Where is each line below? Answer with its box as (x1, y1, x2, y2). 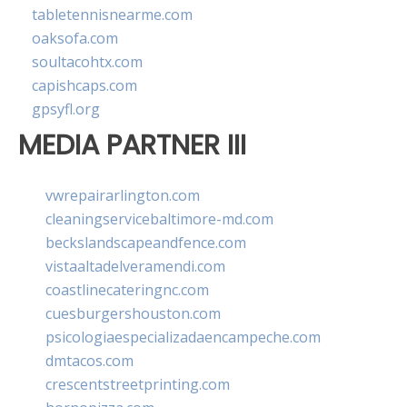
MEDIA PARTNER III (18, 125, 246, 165)
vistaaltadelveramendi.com (45, 255, 225, 276)
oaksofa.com (32, 28, 118, 49)
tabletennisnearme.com (32, 5, 193, 25)
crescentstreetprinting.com (45, 373, 230, 394)
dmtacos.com (45, 350, 134, 371)
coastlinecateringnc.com (45, 279, 209, 300)
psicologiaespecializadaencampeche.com (45, 326, 321, 347)
